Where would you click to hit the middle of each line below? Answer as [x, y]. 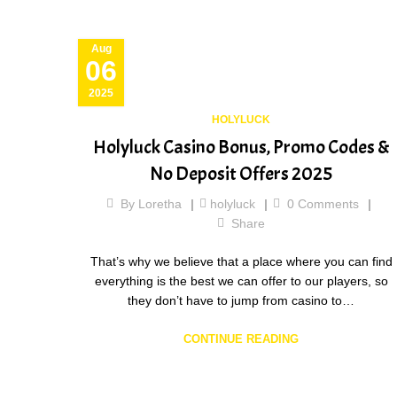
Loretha [160, 204]
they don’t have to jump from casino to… [241, 301]
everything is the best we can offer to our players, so [241, 281]
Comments [326, 204]
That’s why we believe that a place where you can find [241, 262]
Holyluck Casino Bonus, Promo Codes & [241, 148]
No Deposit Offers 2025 [241, 174]
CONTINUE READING [241, 339]
